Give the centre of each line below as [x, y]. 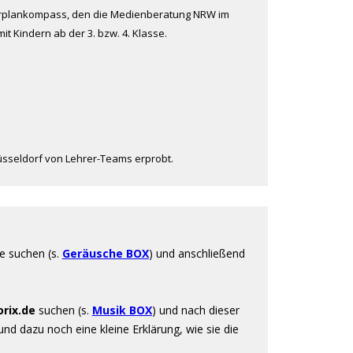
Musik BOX [122, 310]
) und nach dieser [195, 310]
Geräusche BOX [105, 253]
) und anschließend [197, 253]
